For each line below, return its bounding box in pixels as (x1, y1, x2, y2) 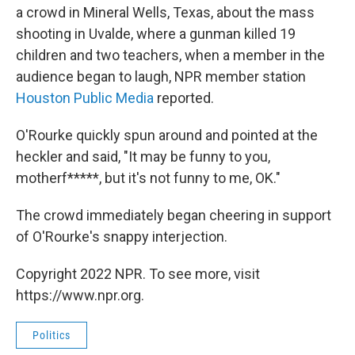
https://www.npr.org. (16, 286, 144, 303)
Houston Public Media (16, 89, 154, 106)
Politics (32, 328, 71, 342)
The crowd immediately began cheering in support (16, 206, 331, 223)
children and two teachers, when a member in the (16, 46, 325, 63)
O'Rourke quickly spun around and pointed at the (16, 126, 318, 143)
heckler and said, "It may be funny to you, (16, 147, 270, 165)
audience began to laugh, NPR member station (16, 67, 306, 85)
